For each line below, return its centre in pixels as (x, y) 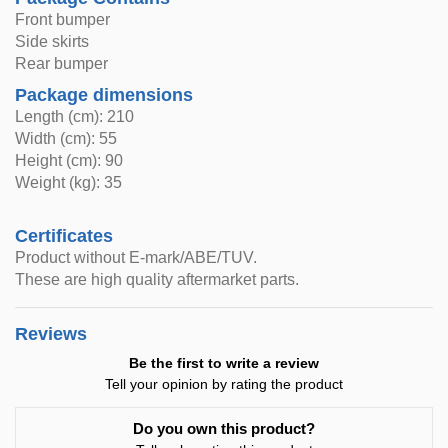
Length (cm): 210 (75, 116)
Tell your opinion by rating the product (224, 384)
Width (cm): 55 (66, 138)
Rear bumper (62, 63)
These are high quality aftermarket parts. (157, 279)
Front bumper (63, 19)
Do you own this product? (224, 428)
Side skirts (52, 41)
